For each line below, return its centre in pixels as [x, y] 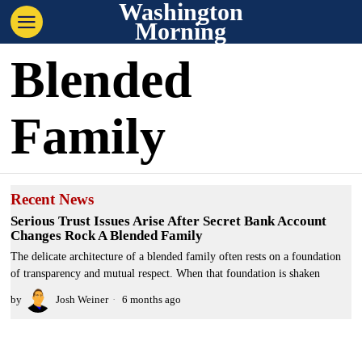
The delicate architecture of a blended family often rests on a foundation [176, 257]
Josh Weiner [82, 299]
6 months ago [151, 299]
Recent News [53, 199]
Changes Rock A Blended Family [107, 236]
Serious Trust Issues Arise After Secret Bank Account [169, 221]
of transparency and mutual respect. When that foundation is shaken [166, 274]
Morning [181, 31]
